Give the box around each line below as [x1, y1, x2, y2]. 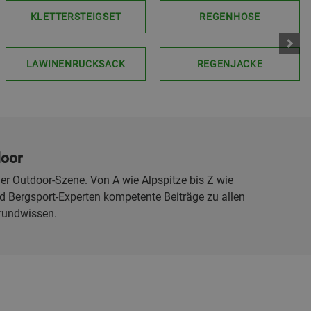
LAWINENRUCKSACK [26, 58, 126, 69]
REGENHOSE [199, 11, 260, 22]
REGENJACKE [196, 58, 263, 69]
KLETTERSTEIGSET [30, 11, 121, 22]
